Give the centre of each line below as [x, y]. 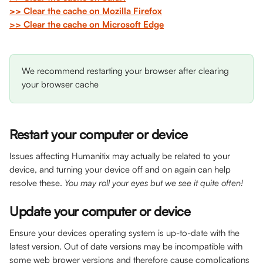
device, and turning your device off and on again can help [121, 169]
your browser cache [60, 84]
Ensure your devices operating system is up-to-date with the [126, 233]
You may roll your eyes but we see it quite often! [154, 183]
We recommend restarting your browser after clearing [127, 71]
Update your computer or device [102, 211]
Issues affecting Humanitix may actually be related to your [121, 156]
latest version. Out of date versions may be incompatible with [127, 246]
